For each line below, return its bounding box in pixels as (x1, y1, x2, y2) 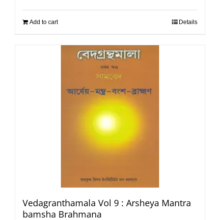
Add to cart (29, 18, 58, 26)
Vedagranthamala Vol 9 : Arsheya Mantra (23, 196, 191, 209)
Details (179, 18, 197, 26)
